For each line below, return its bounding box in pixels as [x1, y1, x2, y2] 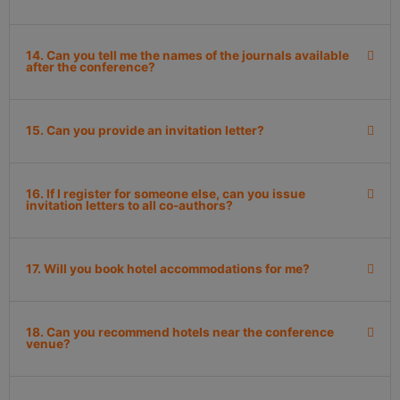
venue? [26, 337, 71, 351]
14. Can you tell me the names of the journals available [26, 48, 349, 62]
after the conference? [26, 60, 155, 74]
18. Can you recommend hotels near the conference [26, 325, 334, 339]
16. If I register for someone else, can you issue [26, 187, 305, 201]
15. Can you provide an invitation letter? [26, 123, 264, 137]
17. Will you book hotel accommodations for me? [26, 262, 310, 276]
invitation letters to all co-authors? [26, 198, 233, 212]
